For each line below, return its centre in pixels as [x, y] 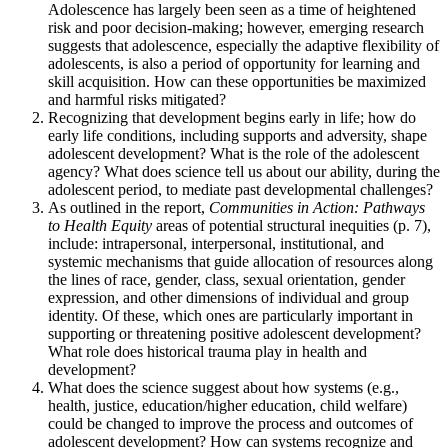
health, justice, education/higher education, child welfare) [227, 405]
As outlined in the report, [128, 207]
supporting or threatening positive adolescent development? [234, 333]
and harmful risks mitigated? [137, 99]
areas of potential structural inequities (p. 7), [291, 225]
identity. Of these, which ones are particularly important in [230, 315]
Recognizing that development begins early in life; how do [232, 117]
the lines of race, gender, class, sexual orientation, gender [226, 279]
